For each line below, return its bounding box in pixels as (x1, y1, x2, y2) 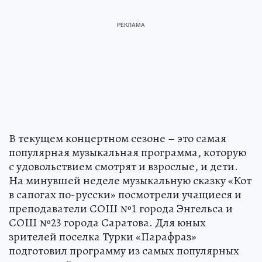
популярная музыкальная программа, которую (9, 144, 246, 160)
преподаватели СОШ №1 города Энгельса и (9, 201, 233, 216)
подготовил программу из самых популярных (9, 243, 239, 258)
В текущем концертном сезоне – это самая (9, 130, 226, 146)
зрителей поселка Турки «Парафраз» (9, 229, 196, 244)
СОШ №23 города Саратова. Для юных (9, 215, 206, 230)
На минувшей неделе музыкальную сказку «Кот (9, 173, 251, 188)
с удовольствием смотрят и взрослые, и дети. (9, 158, 238, 174)
